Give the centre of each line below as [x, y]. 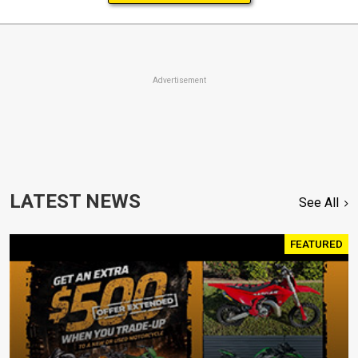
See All [319, 202]
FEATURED [317, 243]
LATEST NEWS [75, 201]
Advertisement [179, 80]
